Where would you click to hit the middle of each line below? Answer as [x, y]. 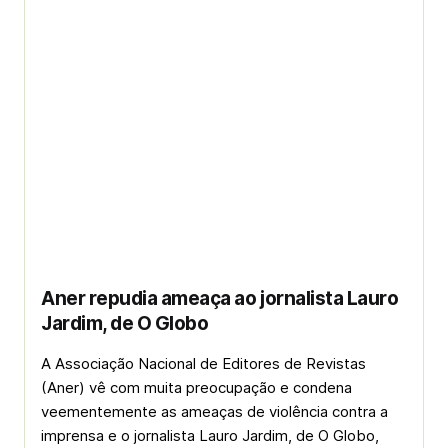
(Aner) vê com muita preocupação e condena [196, 387]
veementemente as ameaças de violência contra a [214, 411]
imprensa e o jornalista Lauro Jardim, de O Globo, [210, 435]
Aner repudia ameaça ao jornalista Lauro [220, 298]
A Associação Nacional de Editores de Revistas [203, 363]
